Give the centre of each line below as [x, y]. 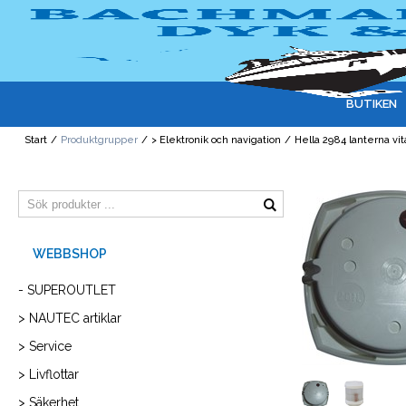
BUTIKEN [372, 104]
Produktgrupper [100, 140]
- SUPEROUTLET [67, 290]
